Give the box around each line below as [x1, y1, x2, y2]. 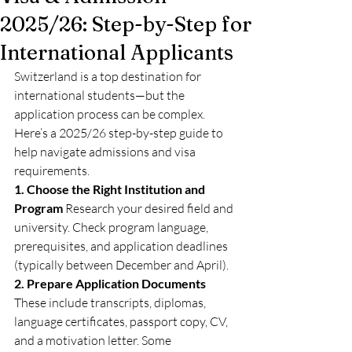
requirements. [14, 163, 90, 178]
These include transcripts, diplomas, [14, 295, 208, 310]
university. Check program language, [14, 219, 211, 235]
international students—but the [14, 87, 187, 103]
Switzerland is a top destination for [14, 68, 203, 84]
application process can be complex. [14, 106, 207, 122]
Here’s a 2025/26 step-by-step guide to [14, 125, 225, 141]
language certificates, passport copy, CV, [14, 313, 230, 329]
